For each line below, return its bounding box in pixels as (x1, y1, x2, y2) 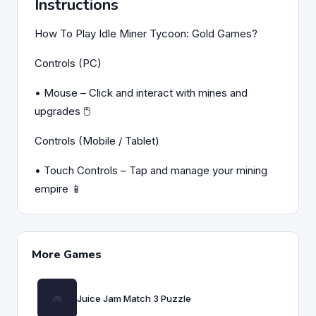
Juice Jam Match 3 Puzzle (77, 293, 191, 304)
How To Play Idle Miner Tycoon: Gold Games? (35, 27, 257, 40)
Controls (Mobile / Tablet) (35, 134, 159, 147)
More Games (32, 247, 102, 262)
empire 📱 (35, 182, 82, 195)
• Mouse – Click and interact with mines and (35, 86, 248, 99)
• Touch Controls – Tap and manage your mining (35, 164, 267, 177)
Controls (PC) (35, 56, 102, 70)
